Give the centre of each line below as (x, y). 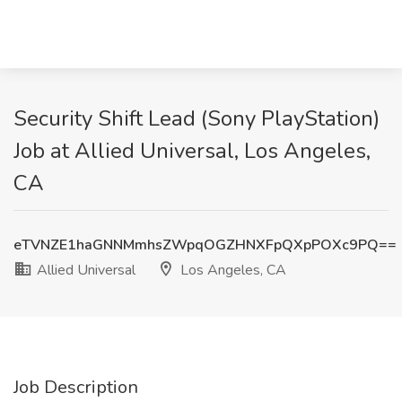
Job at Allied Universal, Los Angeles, (192, 151)
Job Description (76, 387)
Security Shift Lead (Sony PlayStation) (197, 118)
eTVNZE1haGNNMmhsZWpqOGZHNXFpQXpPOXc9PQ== (205, 245)
